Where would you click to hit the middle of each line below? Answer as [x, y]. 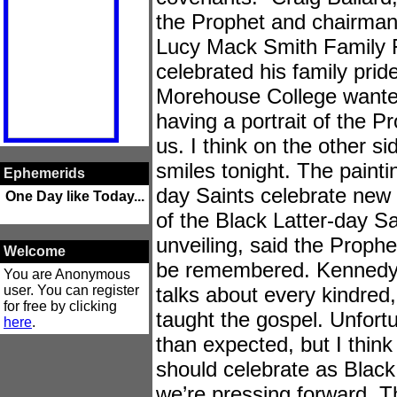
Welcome [35, 251]
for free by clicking [60, 306]
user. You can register [71, 290]
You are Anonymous [67, 274]
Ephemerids [44, 173]
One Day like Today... [74, 196]
